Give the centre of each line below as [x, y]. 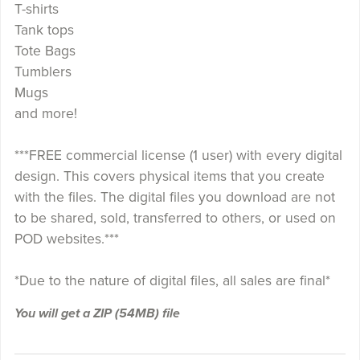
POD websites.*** [66, 239]
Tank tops [44, 30]
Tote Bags [45, 51]
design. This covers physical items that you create [169, 176]
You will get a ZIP [64, 313]
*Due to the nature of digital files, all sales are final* [172, 280]
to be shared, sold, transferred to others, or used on [175, 218]
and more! [45, 113]
